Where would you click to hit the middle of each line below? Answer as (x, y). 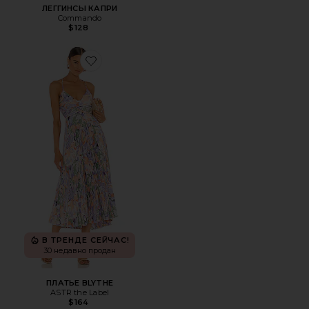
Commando (80, 18)
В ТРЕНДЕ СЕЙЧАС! (86, 240)
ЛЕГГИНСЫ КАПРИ (80, 9)
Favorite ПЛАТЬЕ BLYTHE (138, 68)
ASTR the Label (80, 293)
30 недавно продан (80, 250)
